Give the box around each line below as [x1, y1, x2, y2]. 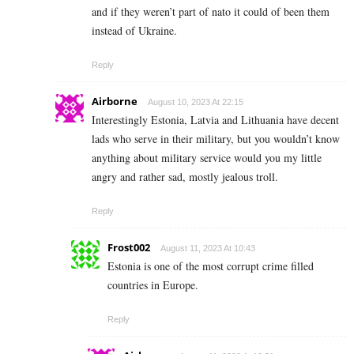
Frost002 [107, 239, 150, 254]
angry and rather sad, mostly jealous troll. [92, 168, 278, 184]
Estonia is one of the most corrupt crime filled [107, 258, 314, 273]
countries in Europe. [107, 277, 198, 292]
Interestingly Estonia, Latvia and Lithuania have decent [92, 111, 339, 127]
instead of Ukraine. [92, 22, 177, 38]
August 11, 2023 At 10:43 [160, 243, 255, 253]
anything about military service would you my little [92, 149, 322, 165]
